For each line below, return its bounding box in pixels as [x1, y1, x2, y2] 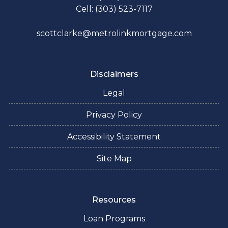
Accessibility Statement [67, 131, 161, 141]
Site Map [96, 153, 132, 163]
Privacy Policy [86, 109, 142, 120]
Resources [92, 194, 136, 205]
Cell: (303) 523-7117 [75, 4, 153, 14]
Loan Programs [83, 213, 145, 223]
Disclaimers [90, 69, 138, 79]
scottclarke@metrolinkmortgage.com [36, 28, 192, 38]
